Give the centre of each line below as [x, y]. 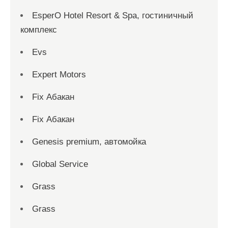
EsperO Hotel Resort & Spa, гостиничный [113, 16]
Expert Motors [59, 75]
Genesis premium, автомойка [89, 142]
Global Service [60, 164]
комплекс [39, 30]
